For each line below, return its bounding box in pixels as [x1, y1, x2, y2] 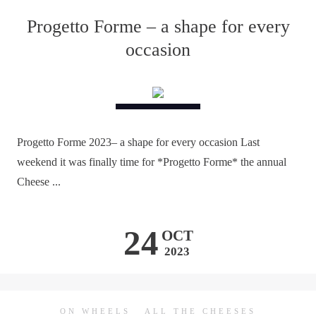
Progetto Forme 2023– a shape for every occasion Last [17, 136, 260, 148]
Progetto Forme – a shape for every [26, 16, 290, 37]
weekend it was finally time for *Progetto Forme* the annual [17, 156, 286, 168]
